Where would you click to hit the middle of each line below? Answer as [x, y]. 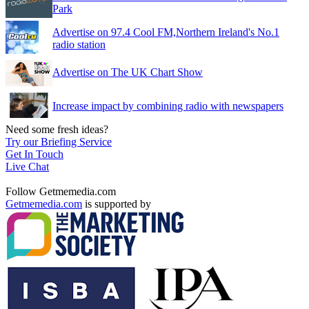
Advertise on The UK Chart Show [128, 72]
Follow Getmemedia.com [61, 192]
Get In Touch [34, 154]
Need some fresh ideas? [57, 130]
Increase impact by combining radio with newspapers [168, 106]
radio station [79, 45]
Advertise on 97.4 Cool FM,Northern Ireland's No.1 [166, 32]
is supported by [117, 204]
